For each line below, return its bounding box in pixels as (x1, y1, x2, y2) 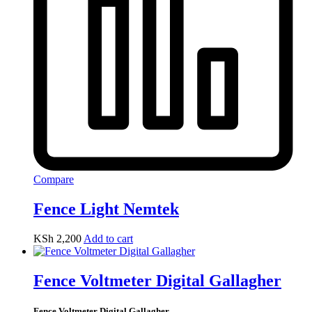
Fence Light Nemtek (33, 199, 179, 218)
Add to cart (84, 232, 133, 244)
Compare (33, 173, 74, 185)
